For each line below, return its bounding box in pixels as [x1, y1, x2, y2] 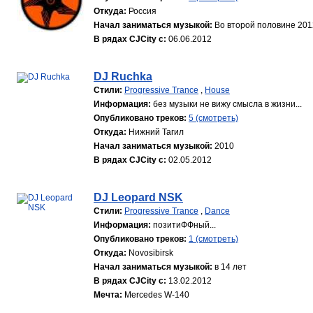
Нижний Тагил [129, 127, 184, 137]
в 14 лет [214, 262, 247, 272]
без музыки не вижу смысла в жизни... [153, 99, 302, 109]
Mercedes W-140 [124, 290, 189, 300]
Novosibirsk [129, 248, 173, 258]
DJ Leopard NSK [94, 191, 183, 203]
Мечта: [94, 290, 122, 300]
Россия [129, 6, 156, 16]
